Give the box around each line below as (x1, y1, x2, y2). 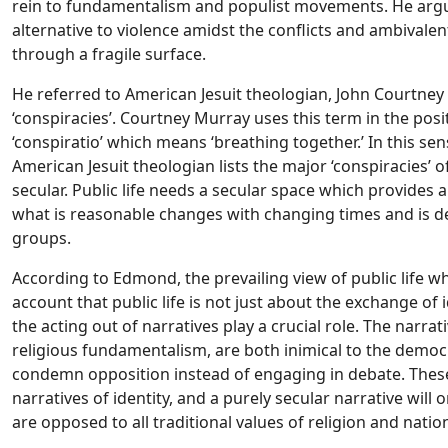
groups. (12, 227, 71, 249)
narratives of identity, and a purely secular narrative (12, 387, 403, 409)
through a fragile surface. (12, 43, 206, 65)
